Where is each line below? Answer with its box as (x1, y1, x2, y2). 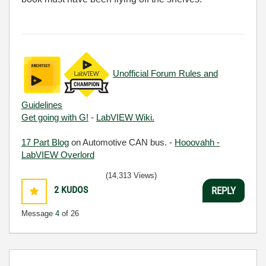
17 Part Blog (21, 137, 69, 147)
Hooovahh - (175, 137, 220, 147)
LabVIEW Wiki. (96, 112, 154, 122)
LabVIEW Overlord (21, 150, 94, 160)
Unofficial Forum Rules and (113, 68, 218, 79)
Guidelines (21, 100, 62, 110)
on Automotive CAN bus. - (69, 137, 175, 147)
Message (21, 209, 55, 218)
